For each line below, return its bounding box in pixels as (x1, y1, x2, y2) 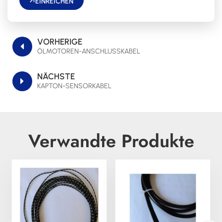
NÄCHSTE (37, 71, 75, 82)
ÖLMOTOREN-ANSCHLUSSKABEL (37, 47, 140, 56)
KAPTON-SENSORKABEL (37, 82, 111, 91)
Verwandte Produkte (28, 128, 194, 155)
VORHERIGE (37, 37, 82, 47)
